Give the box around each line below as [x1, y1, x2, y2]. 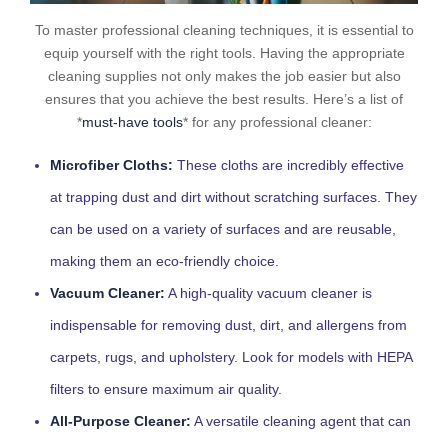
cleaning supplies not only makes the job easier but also [47, 68, 401, 84]
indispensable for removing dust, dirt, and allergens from [50, 317, 407, 333]
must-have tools [81, 114, 183, 130]
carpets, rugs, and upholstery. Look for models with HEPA [50, 349, 412, 365]
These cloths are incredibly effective [173, 157, 404, 173]
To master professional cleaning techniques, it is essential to [34, 22, 414, 38]
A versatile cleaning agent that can [191, 413, 411, 429]
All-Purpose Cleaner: [50, 413, 191, 429]
